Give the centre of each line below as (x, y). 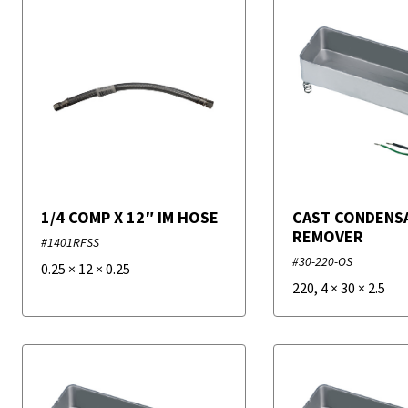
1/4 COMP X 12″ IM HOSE (130, 217)
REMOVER (328, 236)
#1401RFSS (70, 242)
